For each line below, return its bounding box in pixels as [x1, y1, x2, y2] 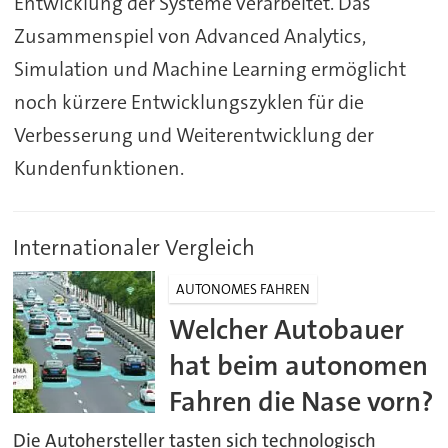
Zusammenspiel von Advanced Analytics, [13, 22, 366, 49]
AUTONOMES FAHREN [176, 279, 311, 298]
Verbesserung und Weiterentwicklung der [13, 121, 374, 148]
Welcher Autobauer [169, 310, 405, 348]
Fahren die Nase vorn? [169, 382, 435, 420]
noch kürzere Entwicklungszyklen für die [13, 88, 364, 115]
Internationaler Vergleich [13, 232, 256, 262]
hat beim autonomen [169, 346, 429, 384]
